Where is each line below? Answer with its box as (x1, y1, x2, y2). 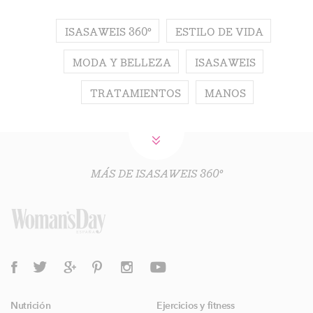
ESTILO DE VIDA (175, 24, 263, 38)
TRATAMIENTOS (89, 86, 181, 100)
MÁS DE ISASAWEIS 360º (91, 166, 222, 180)
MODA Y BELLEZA (73, 55, 171, 69)
